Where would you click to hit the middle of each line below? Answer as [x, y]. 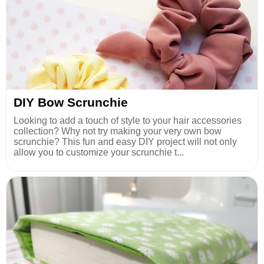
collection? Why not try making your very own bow [118, 131]
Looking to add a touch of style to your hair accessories [128, 121]
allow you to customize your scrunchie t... [99, 153]
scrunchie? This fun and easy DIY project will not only [125, 142]
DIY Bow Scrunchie [71, 103]
